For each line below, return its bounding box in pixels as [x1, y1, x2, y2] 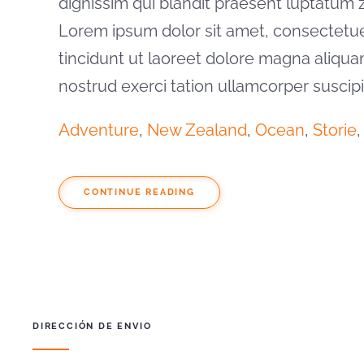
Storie [313, 119, 357, 140]
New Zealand [147, 119, 247, 140]
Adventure [58, 119, 139, 140]
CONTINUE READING [84, 186, 195, 197]
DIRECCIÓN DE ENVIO [32, 321, 152, 331]
